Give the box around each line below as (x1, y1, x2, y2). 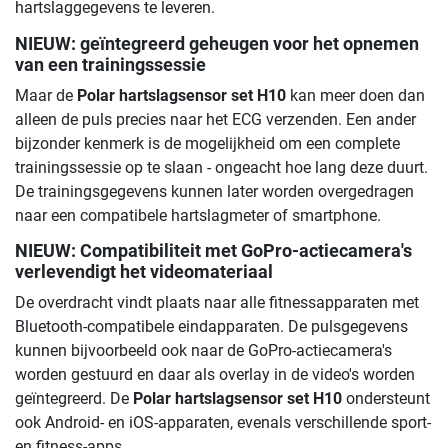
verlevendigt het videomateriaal (15, 261, 273, 282)
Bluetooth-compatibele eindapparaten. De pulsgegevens (15, 316, 408, 336)
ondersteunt (342, 388, 430, 408)
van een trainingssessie (15, 54, 206, 75)
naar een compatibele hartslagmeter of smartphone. (15, 205, 381, 225)
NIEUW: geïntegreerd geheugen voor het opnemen (15, 33, 419, 54)
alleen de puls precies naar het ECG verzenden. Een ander (15, 109, 416, 129)
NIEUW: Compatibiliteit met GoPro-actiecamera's (15, 240, 412, 261)
